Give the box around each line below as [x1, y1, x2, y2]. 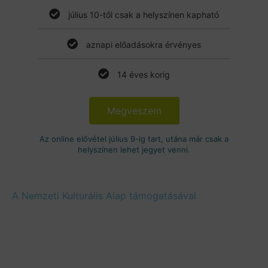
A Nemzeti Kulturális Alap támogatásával [12, 190, 196, 202]
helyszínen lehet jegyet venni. [78, 145, 190, 155]
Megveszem [106, 105, 162, 117]
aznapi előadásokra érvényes [86, 39, 201, 50]
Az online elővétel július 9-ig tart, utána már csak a [39, 134, 229, 144]
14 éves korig [117, 69, 170, 80]
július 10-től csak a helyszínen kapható [68, 10, 219, 20]
